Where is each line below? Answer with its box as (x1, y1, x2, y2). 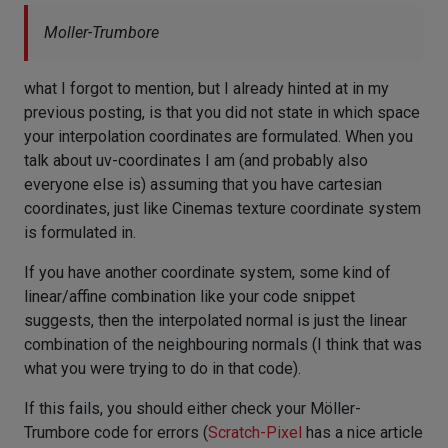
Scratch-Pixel (208, 422, 302, 442)
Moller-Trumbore (44, 22, 159, 42)
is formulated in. (24, 222, 136, 242)
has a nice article (302, 422, 423, 442)
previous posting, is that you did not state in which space (24, 102, 420, 122)
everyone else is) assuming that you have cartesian (24, 174, 382, 194)
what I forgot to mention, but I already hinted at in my (24, 78, 389, 98)
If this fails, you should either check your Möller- (24, 398, 361, 418)
